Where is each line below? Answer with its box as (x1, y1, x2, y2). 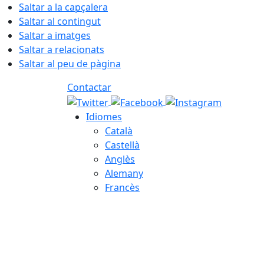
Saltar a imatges (19, 29, 91, 42)
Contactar (67, 81, 111, 94)
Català (105, 124, 133, 137)
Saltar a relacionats (19, 43, 104, 56)
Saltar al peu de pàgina (19, 57, 121, 70)
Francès (105, 180, 140, 194)
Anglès (105, 152, 135, 166)
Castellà (105, 138, 140, 151)
